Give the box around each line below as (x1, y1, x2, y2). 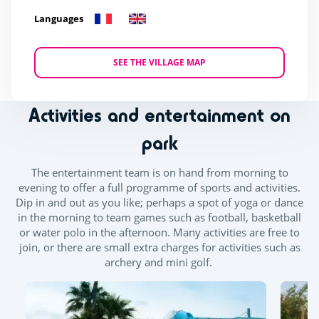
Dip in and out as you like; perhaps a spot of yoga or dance (16, 195, 303, 210)
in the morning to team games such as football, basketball (18, 210, 301, 225)
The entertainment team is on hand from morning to (31, 165, 288, 180)
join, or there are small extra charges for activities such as (19, 240, 300, 255)
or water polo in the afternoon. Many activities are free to (19, 225, 300, 240)
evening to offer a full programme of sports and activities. (19, 180, 300, 195)
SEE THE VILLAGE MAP (113, 56, 206, 69)
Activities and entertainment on (28, 103, 291, 127)
